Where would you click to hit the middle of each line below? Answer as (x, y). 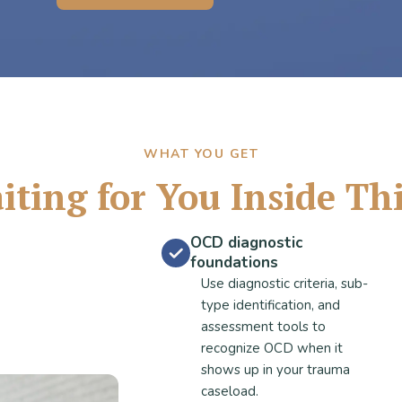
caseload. (230, 391)
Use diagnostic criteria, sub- (284, 284)
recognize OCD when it (272, 348)
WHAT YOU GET (201, 154)
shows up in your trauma (275, 370)
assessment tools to (263, 327)
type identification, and (271, 305)
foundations (234, 262)
